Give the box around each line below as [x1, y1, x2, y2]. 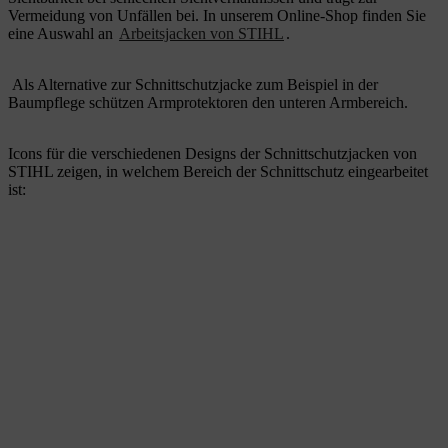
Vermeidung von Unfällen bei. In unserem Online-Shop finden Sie [8, 6, 426, 24]
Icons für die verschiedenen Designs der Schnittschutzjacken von [8, 144, 417, 162]
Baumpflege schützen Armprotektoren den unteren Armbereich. [8, 93, 408, 111]
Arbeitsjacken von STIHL [119, 24, 284, 42]
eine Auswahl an [8, 24, 117, 42]
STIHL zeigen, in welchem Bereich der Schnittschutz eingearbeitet [8, 162, 428, 180]
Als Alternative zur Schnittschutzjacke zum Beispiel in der [12, 75, 378, 93]
